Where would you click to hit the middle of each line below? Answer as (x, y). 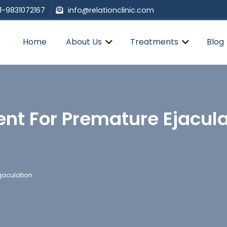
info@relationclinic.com (111, 10)
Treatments (154, 42)
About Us (84, 42)
